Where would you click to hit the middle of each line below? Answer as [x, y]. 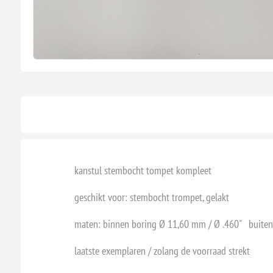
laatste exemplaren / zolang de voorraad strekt [162, 250]
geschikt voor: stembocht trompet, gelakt [151, 197]
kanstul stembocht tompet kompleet [143, 170]
